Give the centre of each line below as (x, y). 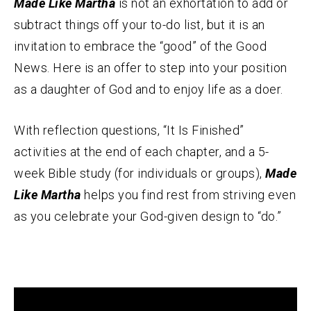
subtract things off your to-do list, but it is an (140, 25)
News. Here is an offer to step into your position (151, 68)
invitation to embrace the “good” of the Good (140, 47)
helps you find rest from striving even (188, 195)
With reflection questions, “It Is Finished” (129, 131)
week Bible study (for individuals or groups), (140, 174)
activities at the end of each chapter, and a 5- (142, 152)
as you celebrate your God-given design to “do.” (148, 217)
